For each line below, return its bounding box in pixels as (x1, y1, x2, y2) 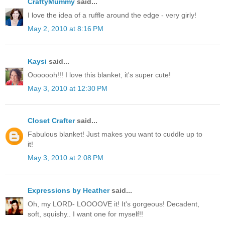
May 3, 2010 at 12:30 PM (28, 84, 107, 92)
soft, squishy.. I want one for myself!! (28, 209, 143, 218)
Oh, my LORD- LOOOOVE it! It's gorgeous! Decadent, (28, 199, 199, 208)
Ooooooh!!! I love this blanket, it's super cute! (28, 70, 171, 79)
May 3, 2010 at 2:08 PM (28, 154, 103, 162)
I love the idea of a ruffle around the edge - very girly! (28, 11, 196, 20)
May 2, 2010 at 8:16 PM (28, 25, 103, 33)
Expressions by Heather (28, 186, 109, 194)
